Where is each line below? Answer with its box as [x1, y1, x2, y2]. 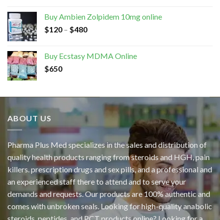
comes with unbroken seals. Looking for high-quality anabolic [7, 201, 212, 211]
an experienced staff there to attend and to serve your [7, 177, 186, 187]
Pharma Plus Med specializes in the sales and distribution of [7, 140, 207, 150]
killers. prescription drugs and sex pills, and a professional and [7, 165, 212, 174]
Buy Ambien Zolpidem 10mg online [44, 11, 162, 21]
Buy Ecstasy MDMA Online [44, 51, 137, 60]
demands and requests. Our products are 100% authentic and [7, 189, 210, 199]
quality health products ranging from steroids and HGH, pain [7, 152, 210, 162]
